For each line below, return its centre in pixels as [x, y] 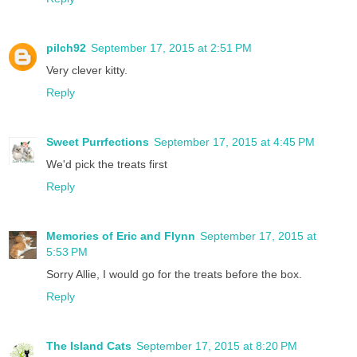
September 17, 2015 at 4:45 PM [234, 141]
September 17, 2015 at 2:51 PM [171, 48]
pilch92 [66, 48]
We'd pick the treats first [107, 164]
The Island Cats [89, 345]
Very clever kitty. [87, 70]
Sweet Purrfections [98, 141]
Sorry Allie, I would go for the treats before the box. [174, 274]
